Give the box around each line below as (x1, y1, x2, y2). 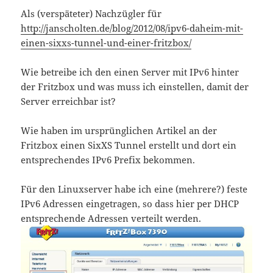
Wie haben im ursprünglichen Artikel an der (21, 124, 218, 137)
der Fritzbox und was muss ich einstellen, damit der (21, 80, 249, 93)
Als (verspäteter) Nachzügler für (21, 7, 162, 20)
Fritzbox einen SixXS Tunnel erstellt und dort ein (21, 139, 237, 152)
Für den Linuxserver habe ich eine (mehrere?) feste (21, 183, 248, 196)
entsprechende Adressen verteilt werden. (21, 212, 202, 225)
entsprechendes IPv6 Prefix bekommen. (21, 154, 196, 166)
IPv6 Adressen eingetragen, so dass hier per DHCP (21, 197, 239, 210)
